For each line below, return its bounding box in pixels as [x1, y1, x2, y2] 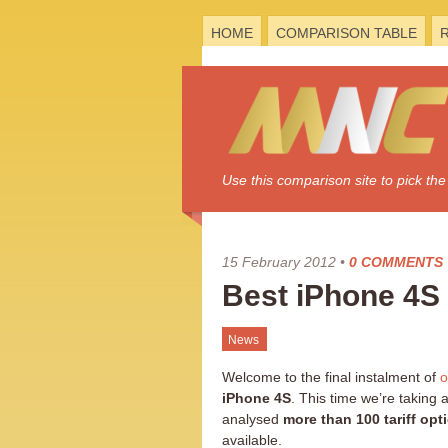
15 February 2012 [222, 254, 336, 270]
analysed [222, 411, 283, 427]
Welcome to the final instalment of [222, 369, 440, 385]
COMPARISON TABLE [276, 25, 417, 41]
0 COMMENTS [349, 254, 443, 270]
